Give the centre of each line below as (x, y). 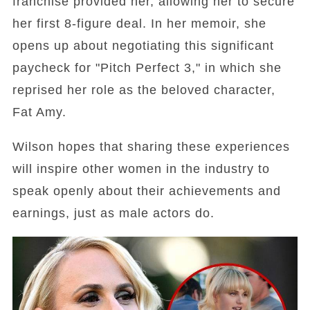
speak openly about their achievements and (146, 191)
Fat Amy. (39, 112)
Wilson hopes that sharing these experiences (151, 147)
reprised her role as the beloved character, (144, 90)
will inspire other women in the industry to (141, 169)
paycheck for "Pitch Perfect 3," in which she (147, 68)
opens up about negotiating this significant (143, 46)
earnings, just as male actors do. (113, 213)
